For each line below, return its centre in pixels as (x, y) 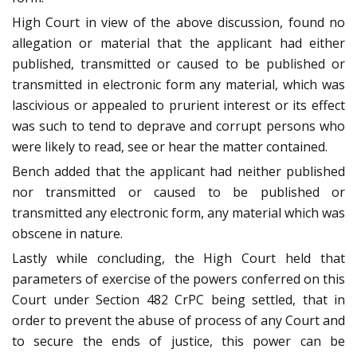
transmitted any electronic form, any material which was (178, 213)
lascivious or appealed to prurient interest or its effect (178, 106)
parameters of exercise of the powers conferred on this (178, 279)
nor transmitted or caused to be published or (178, 192)
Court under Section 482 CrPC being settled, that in (178, 300)
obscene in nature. (67, 234)
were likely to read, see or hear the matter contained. (170, 147)
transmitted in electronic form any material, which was (178, 85)
